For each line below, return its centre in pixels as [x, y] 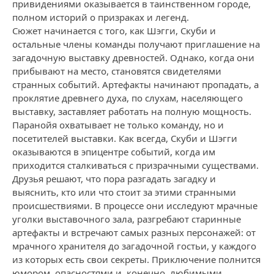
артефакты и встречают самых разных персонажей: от [134, 232]
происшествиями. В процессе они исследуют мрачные [135, 206]
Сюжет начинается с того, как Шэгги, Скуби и [114, 31]
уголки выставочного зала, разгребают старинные [127, 219]
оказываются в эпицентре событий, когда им [114, 152]
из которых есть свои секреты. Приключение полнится [136, 259]
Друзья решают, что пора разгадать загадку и [114, 179]
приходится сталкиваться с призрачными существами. [135, 165]
